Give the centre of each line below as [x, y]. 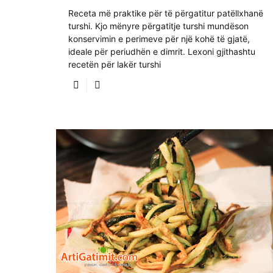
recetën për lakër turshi [115, 64]
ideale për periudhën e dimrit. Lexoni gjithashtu [162, 51]
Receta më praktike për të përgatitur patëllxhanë [166, 13]
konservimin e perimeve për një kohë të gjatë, [159, 38]
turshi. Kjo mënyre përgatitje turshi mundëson [158, 26]
